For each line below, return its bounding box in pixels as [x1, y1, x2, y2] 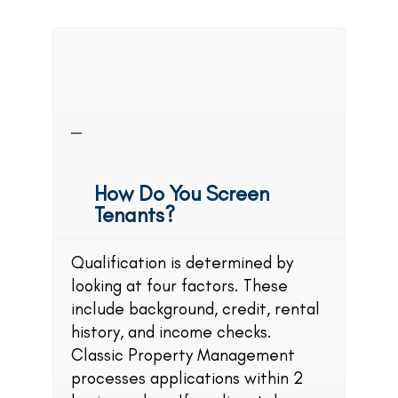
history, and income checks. [71, 321, 272, 342]
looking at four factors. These [71, 275, 288, 296]
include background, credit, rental [71, 298, 320, 319]
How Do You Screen [94, 179, 269, 206]
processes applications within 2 [71, 367, 304, 388]
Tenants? [94, 201, 175, 227]
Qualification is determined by [71, 251, 293, 273]
